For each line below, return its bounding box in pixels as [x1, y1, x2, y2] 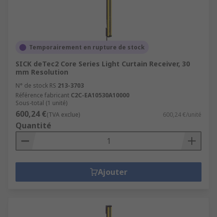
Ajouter [97, 167, 127, 177]
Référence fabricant [15, 91, 69, 99]
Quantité [15, 120, 51, 131]
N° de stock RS [15, 81, 56, 90]
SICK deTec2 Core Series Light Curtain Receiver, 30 [15, 59, 190, 68]
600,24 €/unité [163, 110, 201, 119]
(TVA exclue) [46, 110, 80, 119]
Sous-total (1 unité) [15, 99, 67, 107]
